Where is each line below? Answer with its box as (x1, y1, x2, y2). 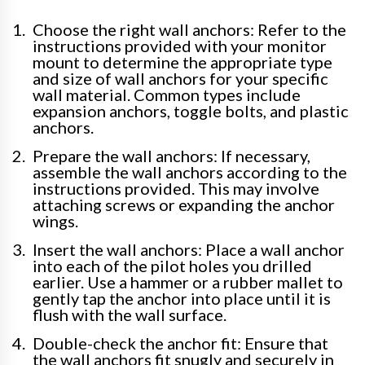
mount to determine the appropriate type (33, 52, 332, 73)
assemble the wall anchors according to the (33, 162, 347, 182)
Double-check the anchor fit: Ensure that (33, 333, 328, 354)
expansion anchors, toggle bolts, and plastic (33, 101, 349, 121)
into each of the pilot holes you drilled (33, 256, 312, 276)
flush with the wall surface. (33, 305, 226, 325)
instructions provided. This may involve (33, 178, 319, 199)
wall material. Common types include (33, 85, 301, 105)
